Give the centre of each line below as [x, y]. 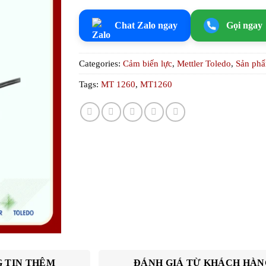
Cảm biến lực [148, 64]
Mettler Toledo [204, 64]
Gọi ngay [244, 26]
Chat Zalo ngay [146, 26]
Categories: [101, 64]
